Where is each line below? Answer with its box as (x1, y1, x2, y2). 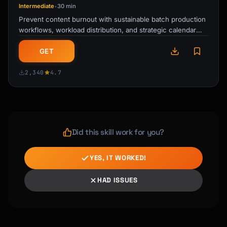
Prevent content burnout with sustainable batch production (19, 15, 206, 23)
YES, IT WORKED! (90, 154, 146, 162)
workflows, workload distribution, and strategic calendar (19, 26, 196, 34)
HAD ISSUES (97, 176, 138, 184)
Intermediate (19, 3, 55, 10)
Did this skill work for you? (71, 127, 165, 137)
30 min (57, 3, 77, 10)
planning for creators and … (19, 36, 107, 45)
